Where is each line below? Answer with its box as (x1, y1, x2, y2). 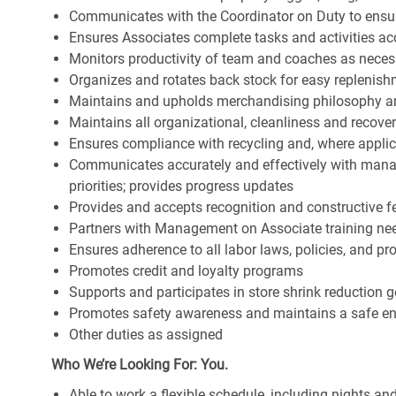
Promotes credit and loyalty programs (69, 263, 303, 280)
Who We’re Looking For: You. (51, 356, 228, 374)
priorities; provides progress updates (69, 178, 293, 195)
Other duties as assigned (69, 326, 223, 344)
